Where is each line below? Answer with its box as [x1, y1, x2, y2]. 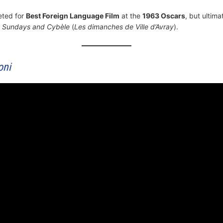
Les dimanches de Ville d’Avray [74, 22, 174, 31]
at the [119, 11, 142, 20]
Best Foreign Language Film [25, 11, 119, 20]
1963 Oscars [142, 11, 185, 20]
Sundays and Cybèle [1, 22, 70, 31]
